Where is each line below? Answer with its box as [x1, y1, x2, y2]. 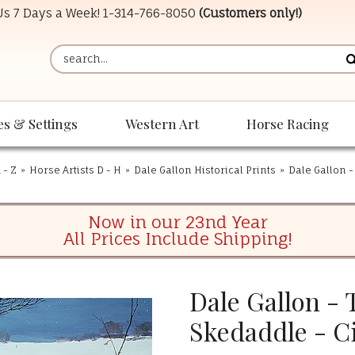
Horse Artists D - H [29, 164, 121, 177]
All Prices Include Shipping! [63, 228, 292, 250]
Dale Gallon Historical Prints [134, 164, 276, 177]
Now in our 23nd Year [87, 212, 268, 233]
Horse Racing [246, 115, 329, 133]
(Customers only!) [199, 5, 302, 21]
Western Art [125, 115, 199, 133]
